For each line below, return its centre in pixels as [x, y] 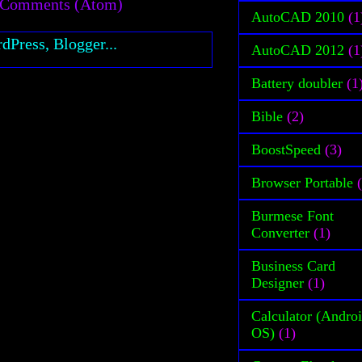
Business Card [293, 265]
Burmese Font [293, 215]
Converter [280, 232]
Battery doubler [297, 83]
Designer [278, 282]
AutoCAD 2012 [298, 50]
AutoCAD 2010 [298, 17]
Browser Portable [302, 182]
